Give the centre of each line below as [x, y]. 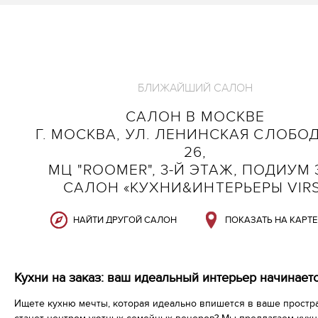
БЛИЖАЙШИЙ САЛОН [195, 88]
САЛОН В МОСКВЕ [195, 116]
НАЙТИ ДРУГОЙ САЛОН [125, 220]
